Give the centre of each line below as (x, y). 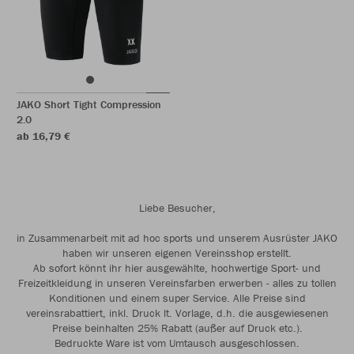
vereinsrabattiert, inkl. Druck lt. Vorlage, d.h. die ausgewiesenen (177, 313)
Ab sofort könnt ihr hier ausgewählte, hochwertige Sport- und (177, 268)
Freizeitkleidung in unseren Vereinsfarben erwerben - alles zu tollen (177, 283)
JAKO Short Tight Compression (89, 104)
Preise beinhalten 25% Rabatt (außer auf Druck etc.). (177, 328)
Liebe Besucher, (177, 208)
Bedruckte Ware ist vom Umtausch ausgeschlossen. (177, 343)
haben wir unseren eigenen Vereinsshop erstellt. (177, 253)
